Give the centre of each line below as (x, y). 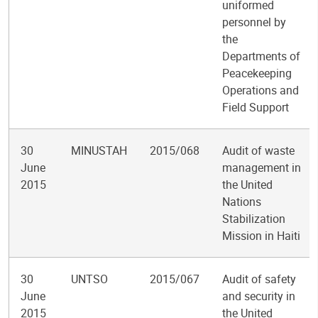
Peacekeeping (257, 73)
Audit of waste (258, 150)
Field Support (256, 107)
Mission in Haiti (261, 236)
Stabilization (254, 219)
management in (262, 168)
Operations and (261, 90)
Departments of (261, 56)
